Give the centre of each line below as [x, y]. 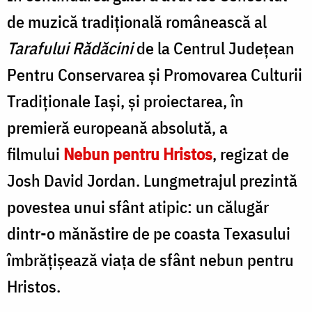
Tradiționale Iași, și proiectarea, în [125, 101]
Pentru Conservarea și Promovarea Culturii [155, 74]
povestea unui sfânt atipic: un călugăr [138, 206]
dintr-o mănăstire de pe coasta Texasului [149, 233]
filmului [35, 154]
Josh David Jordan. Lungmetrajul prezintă [152, 180]
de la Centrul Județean [214, 48]
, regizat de [251, 154]
